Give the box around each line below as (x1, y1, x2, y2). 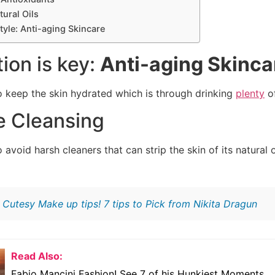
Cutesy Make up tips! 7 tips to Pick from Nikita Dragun (2, 198, 257, 211)
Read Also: (11, 250, 63, 263)
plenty (236, 87, 265, 99)
